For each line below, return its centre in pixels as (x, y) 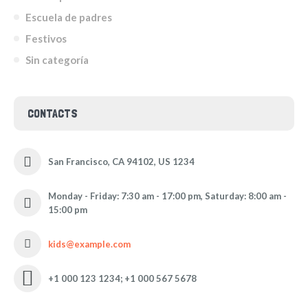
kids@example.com (89, 244)
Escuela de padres (69, 17)
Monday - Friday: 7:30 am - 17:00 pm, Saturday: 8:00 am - (167, 196)
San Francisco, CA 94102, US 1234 (121, 161)
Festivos (46, 38)
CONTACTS (53, 113)
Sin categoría (57, 59)
